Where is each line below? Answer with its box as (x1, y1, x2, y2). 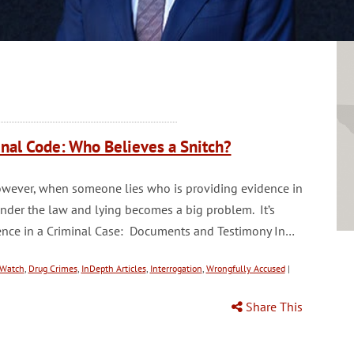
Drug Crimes (28, 262, 77, 274)
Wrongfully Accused (205, 262, 285, 274)
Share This (242, 299, 303, 314)
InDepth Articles (81, 262, 146, 274)
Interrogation (149, 262, 202, 274)
